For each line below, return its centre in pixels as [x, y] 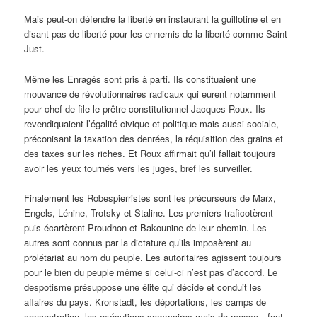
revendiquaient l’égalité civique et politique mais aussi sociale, [152, 123]
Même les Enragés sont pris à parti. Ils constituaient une [140, 79]
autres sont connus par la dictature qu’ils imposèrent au [138, 242]
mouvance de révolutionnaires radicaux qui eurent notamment [150, 93]
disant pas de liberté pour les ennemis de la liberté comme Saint [156, 34]
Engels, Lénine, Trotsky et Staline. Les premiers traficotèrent [149, 212]
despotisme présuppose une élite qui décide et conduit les [143, 287]
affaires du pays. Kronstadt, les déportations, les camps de [145, 301]
